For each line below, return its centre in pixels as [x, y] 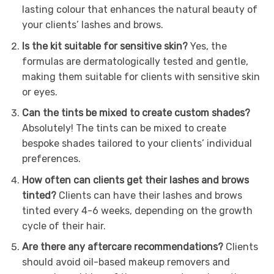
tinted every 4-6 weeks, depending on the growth [137, 210]
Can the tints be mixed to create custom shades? [136, 113]
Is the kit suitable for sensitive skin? [105, 46]
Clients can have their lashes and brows [149, 195]
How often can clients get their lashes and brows [135, 180]
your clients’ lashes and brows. [92, 25]
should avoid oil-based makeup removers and [126, 262]
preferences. [51, 159]
